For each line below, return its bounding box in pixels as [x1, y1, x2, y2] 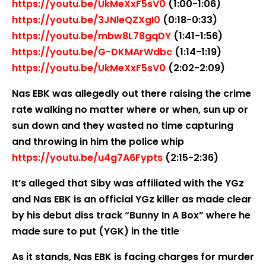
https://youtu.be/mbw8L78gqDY [12, 29, 171, 43]
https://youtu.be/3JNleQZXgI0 [12, 13, 160, 27]
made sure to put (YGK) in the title [12, 224, 179, 238]
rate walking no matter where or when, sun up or [12, 103, 248, 116]
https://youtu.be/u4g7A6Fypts [12, 151, 163, 164]
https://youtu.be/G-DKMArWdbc [12, 45, 172, 59]
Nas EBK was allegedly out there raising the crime [12, 87, 251, 100]
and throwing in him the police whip [12, 135, 184, 148]
